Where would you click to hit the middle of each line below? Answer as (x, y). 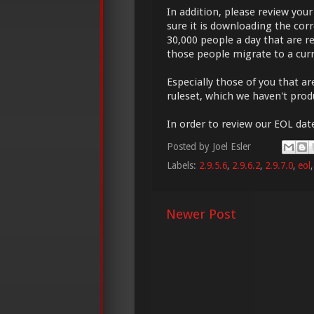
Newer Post (201, 214)
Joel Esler (232, 146)
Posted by (190, 146)
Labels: (183, 166)
